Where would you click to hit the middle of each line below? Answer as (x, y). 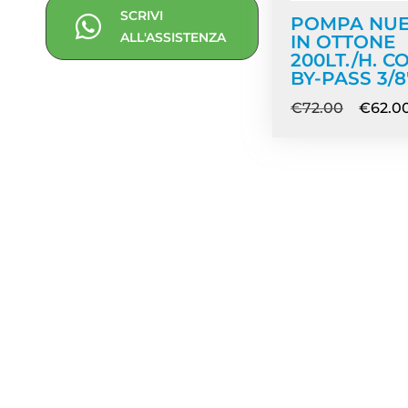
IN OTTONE (342, 42)
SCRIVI (142, 15)
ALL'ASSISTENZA (173, 37)
